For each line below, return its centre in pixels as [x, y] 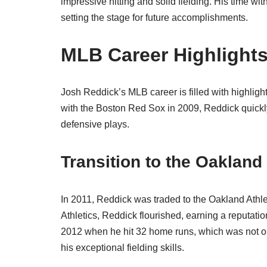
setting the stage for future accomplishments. [154, 18]
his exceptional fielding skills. [122, 248]
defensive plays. [95, 125]
